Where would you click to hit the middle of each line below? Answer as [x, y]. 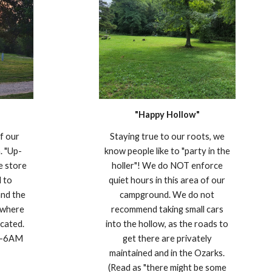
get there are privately [167, 238]
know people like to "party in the [167, 151]
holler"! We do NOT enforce [167, 165]
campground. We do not [167, 194]
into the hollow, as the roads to [167, 223]
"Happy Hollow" [167, 114]
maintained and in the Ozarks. [167, 253]
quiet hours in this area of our [167, 180]
